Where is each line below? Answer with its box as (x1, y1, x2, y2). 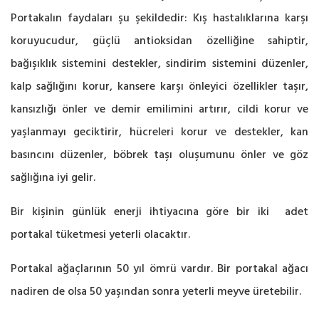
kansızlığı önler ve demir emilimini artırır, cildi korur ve (11, 101, 308, 117)
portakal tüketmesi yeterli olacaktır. (11, 226, 190, 242)
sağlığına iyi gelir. (11, 169, 95, 185)
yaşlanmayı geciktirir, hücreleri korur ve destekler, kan (11, 124, 308, 140)
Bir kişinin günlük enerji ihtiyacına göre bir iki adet (11, 204, 308, 219)
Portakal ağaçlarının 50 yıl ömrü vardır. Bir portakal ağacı (11, 261, 308, 276)
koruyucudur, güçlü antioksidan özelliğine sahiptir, (11, 33, 308, 48)
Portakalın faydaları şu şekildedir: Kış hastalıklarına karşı (11, 10, 308, 26)
